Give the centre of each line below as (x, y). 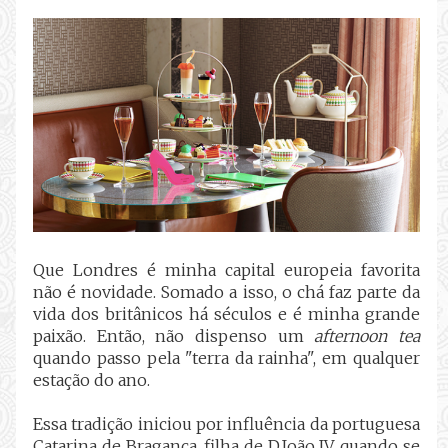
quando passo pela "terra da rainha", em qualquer (226, 357)
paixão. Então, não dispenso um (174, 335)
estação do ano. (92, 379)
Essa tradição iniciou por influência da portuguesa (226, 423)
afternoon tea (367, 335)
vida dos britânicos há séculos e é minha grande (226, 313)
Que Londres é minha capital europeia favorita (226, 269)
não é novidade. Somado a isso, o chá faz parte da (226, 291)
